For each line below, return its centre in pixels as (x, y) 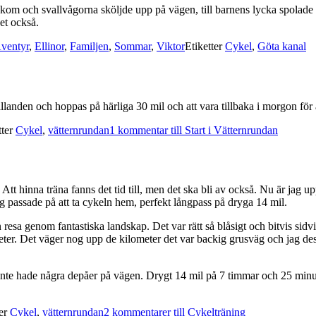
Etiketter (205, 46)
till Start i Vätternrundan (223, 130)
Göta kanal (282, 46)
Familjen (89, 46)
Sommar (133, 46)
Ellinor (49, 46)
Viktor (171, 46)
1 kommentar (139, 130)
